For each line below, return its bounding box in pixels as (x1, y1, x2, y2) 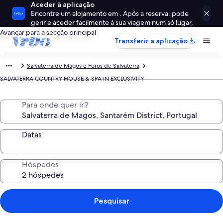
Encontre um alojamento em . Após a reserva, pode (31, 9, 189, 18)
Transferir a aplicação (114, 36, 188, 45)
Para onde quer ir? (22, 100, 88, 110)
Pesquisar (94, 196, 129, 206)
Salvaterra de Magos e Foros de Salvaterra (27, 62, 139, 70)
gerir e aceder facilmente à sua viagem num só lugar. (31, 18, 194, 27)
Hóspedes (22, 159, 59, 170)
